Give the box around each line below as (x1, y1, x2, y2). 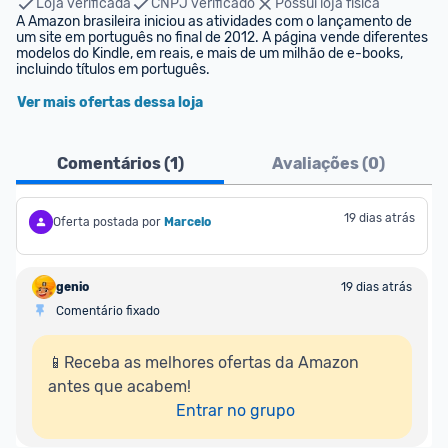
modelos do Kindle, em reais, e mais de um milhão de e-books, (16, 45, 403, 62)
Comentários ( (56, 154, 170, 173)
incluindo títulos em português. (16, 61, 210, 78)
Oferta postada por (53, 215, 161, 229)
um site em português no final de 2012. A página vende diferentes (16, 29, 428, 46)
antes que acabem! (48, 377, 191, 396)
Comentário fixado (56, 304, 160, 318)
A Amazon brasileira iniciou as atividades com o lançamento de (16, 13, 412, 30)
